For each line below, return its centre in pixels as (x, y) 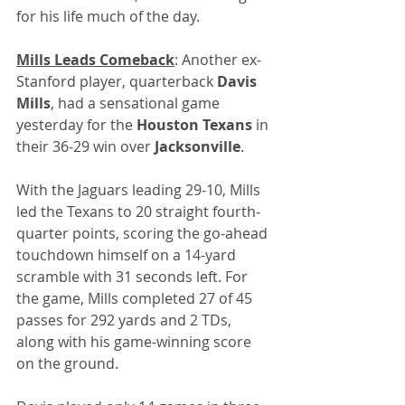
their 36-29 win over (85, 147)
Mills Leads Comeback (95, 60)
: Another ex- (218, 60)
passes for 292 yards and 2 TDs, (126, 320)
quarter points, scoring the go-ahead (144, 234)
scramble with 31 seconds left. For (134, 277)
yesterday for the (76, 125)
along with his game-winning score (136, 342)
